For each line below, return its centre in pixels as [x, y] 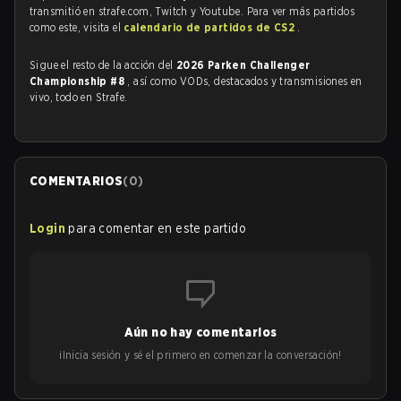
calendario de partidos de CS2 [211, 27]
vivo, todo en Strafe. [79, 97]
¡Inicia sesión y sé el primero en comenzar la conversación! [200, 355]
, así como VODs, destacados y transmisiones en [245, 81]
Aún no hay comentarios [200, 332]
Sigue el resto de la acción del [103, 65]
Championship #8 [79, 81]
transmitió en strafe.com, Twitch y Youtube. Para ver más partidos [192, 11]
